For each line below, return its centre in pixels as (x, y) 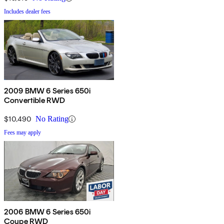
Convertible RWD (35, 100)
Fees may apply (22, 133)
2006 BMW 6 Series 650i (47, 212)
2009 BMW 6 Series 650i (47, 91)
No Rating (52, 119)
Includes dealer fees (27, 12)
